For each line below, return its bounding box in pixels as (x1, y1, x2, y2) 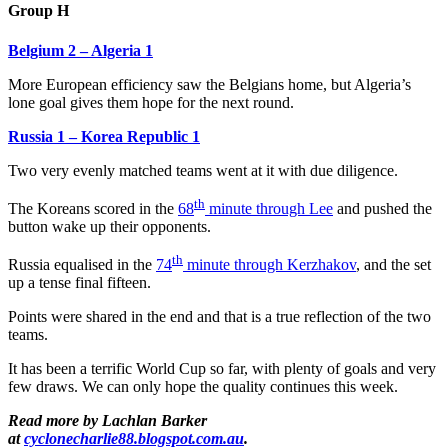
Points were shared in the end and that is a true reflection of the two (8, 308, 431, 326)
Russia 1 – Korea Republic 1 (8, 127, 200, 145)
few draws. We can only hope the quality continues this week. (8, 378, 398, 396)
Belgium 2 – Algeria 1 (8, 41, 153, 59)
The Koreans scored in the (8, 199, 178, 217)
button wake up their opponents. (8, 217, 211, 235)
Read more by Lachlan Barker (8, 412, 207, 430)
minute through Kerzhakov (183, 256, 356, 274)
